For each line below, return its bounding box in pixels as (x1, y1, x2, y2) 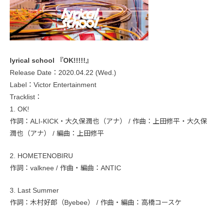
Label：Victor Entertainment (10, 80, 96, 89)
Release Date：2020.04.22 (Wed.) (10, 68, 116, 76)
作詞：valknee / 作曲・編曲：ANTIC (10, 163, 121, 172)
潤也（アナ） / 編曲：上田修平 (10, 129, 104, 137)
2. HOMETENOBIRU (10, 151, 73, 160)
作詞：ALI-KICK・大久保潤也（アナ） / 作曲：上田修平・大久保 (10, 117, 207, 125)
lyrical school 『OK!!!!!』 (10, 56, 92, 64)
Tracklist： (10, 92, 42, 101)
